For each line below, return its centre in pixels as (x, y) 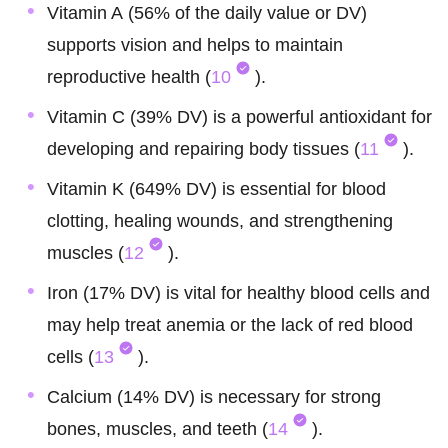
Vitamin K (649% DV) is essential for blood (216, 189)
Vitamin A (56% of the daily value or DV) (207, 13)
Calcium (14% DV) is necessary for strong (214, 397)
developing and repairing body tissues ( (203, 149)
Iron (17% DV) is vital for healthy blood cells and (238, 293)
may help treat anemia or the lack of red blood (230, 325)
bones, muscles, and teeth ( (157, 429)
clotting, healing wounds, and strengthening (220, 221)
